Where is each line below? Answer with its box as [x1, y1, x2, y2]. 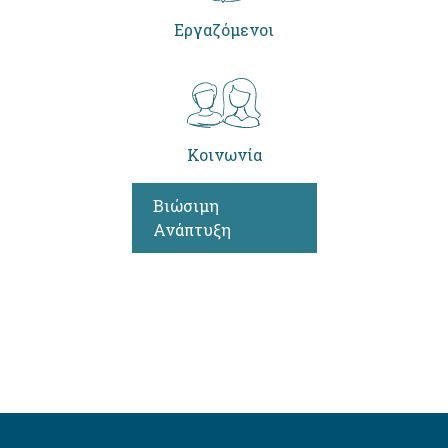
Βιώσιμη [152, 194, 219, 216]
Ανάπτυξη [152, 218, 231, 240]
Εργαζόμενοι [174, 18, 274, 40]
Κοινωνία [186, 143, 262, 165]
